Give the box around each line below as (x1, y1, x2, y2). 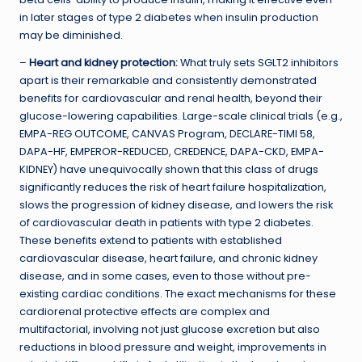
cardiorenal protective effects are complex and (19, 304, 270, 318)
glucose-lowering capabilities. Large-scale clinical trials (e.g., (19, 108, 343, 123)
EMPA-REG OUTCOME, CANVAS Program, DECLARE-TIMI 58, (19, 126, 315, 141)
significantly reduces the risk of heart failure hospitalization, (19, 179, 326, 194)
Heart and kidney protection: (29, 55, 178, 69)
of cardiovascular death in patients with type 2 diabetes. (19, 215, 314, 229)
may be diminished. (19, 27, 123, 42)
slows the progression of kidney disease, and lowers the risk (19, 197, 333, 212)
